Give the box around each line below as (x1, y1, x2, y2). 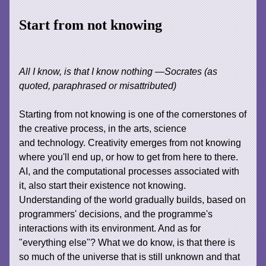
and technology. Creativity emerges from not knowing (19, 137, 242, 148)
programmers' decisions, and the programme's (19, 208, 213, 219)
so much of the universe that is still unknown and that (19, 251, 240, 262)
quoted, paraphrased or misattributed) (19, 80, 177, 91)
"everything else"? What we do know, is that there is (19, 237, 236, 248)
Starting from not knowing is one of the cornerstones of (19, 109, 247, 119)
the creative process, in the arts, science (19, 123, 187, 134)
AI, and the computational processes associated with (19, 166, 240, 176)
